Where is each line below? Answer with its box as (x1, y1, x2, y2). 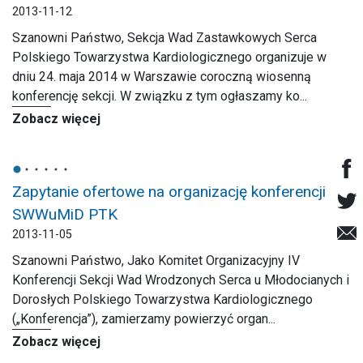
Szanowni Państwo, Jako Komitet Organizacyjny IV (12, 253, 300, 268)
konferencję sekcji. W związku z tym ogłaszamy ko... (12, 88, 307, 104)
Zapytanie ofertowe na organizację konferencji (12, 182, 326, 201)
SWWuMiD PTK (12, 205, 117, 224)
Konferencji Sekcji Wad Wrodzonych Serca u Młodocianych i (12, 272, 349, 288)
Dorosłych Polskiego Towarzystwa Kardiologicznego (12, 292, 313, 307)
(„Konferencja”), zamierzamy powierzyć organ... (12, 311, 275, 327)
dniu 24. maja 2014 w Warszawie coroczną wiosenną (12, 69, 311, 84)
